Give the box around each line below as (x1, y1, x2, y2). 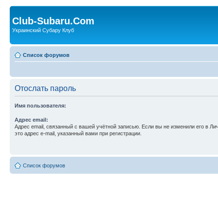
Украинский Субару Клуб (12, 27, 74, 33)
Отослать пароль (15, 84, 76, 92)
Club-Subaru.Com (12, 16, 94, 26)
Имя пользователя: (15, 102, 66, 109)
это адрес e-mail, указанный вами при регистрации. (15, 130, 142, 136)
